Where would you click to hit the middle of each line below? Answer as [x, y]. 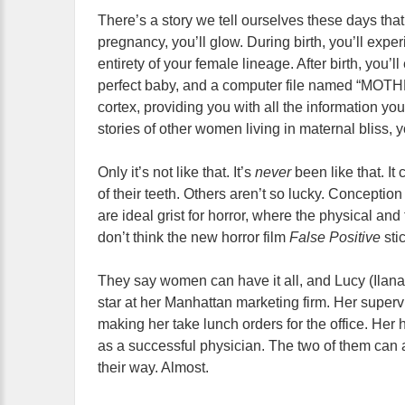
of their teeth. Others [162, 194]
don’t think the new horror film [193, 237]
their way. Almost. [153, 367]
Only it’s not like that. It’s [176, 172]
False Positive [337, 237]
